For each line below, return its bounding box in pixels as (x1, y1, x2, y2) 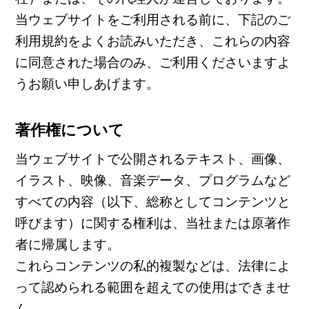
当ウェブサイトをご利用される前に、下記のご (14, 8, 290, 28)
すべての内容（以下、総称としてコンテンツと (14, 191, 290, 210)
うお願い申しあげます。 (14, 72, 159, 92)
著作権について (14, 118, 124, 140)
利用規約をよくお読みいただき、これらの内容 (14, 30, 290, 49)
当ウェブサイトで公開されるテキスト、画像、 (14, 148, 290, 168)
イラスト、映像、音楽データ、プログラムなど (14, 170, 290, 189)
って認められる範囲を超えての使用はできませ (14, 277, 290, 296)
